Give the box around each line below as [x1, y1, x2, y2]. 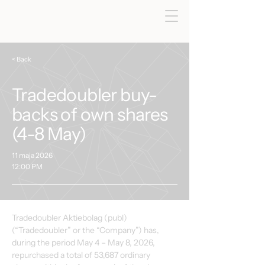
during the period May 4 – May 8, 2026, [12, 237, 157, 248]
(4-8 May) [12, 123, 86, 145]
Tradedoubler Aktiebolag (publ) [12, 212, 129, 223]
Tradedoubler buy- [12, 84, 157, 106]
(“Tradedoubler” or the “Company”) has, [12, 225, 161, 235]
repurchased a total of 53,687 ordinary [12, 250, 152, 260]
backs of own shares [12, 104, 168, 125]
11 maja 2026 [12, 151, 53, 160]
